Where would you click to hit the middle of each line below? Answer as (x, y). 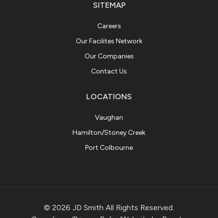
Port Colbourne (109, 148)
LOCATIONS (109, 97)
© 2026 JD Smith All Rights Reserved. (109, 208)
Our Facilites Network (109, 41)
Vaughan (109, 118)
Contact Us (109, 71)
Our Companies (109, 56)
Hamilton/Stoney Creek (109, 133)
